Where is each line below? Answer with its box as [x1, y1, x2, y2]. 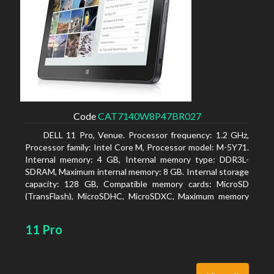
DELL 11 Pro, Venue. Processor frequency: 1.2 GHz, [43, 130, 249, 140]
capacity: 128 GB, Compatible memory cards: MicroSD [25, 179, 249, 189]
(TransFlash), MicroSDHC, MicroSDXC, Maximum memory [25, 191, 249, 201]
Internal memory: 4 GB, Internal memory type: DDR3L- [25, 154, 249, 165]
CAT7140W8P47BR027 [97, 110, 201, 122]
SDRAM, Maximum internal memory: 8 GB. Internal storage [25, 166, 249, 177]
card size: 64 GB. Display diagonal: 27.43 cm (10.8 [25, 203, 210, 213]
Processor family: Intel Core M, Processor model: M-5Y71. [25, 142, 249, 152]
